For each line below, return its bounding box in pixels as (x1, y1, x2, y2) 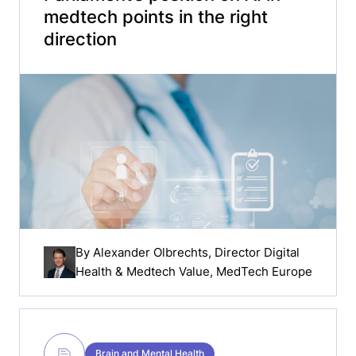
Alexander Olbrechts (93, 244, 208, 260)
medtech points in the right (44, 6, 268, 27)
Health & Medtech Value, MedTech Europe (75, 263, 312, 279)
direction (44, 29, 117, 49)
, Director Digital (208, 244, 300, 260)
